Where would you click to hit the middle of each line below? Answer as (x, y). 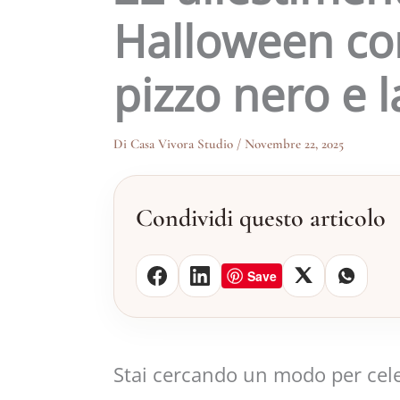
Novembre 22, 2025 (294, 144)
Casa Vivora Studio (183, 144)
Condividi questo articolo (261, 218)
